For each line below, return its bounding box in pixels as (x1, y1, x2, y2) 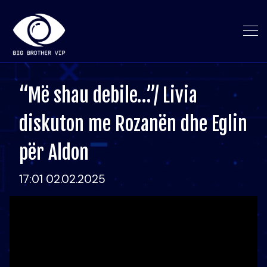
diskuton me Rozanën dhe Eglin (19, 112, 247, 136)
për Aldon (19, 141, 89, 164)
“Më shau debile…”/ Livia (19, 83, 197, 107)
